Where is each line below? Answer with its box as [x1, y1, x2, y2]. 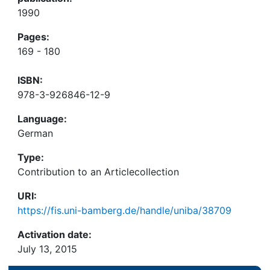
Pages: [17, 31, 49, 43]
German [17, 127, 53, 139]
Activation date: [17, 228, 92, 240]
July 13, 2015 [17, 243, 77, 255]
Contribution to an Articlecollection [17, 166, 179, 178]
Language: [17, 113, 67, 125]
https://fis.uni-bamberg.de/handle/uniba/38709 [17, 204, 231, 216]
